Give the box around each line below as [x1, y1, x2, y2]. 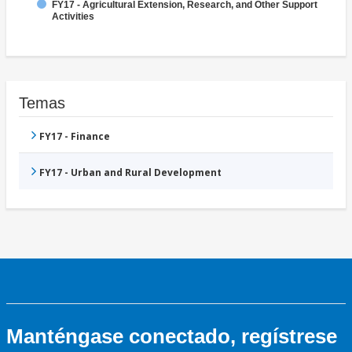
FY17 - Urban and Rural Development [39, 166, 222, 180]
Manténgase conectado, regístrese [6, 324, 337, 349]
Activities [52, 11, 94, 23]
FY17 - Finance [39, 130, 110, 144]
